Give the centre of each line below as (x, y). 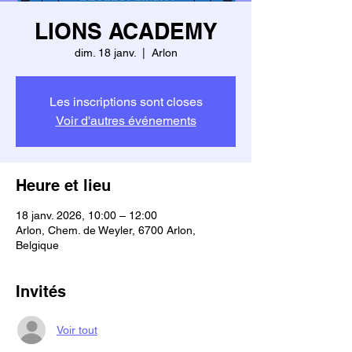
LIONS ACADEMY (126, 31)
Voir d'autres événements (126, 121)
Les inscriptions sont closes (126, 102)
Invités (41, 291)
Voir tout (77, 330)
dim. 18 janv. (105, 53)
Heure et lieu (63, 185)
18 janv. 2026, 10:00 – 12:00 (86, 215)
